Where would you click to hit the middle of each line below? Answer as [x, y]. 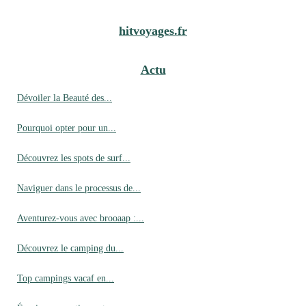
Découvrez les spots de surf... [74, 158]
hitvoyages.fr [153, 31]
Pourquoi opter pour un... [67, 128]
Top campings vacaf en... [66, 278]
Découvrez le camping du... [70, 248]
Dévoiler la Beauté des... [65, 98]
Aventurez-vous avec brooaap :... [81, 218]
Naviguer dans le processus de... [79, 188]
